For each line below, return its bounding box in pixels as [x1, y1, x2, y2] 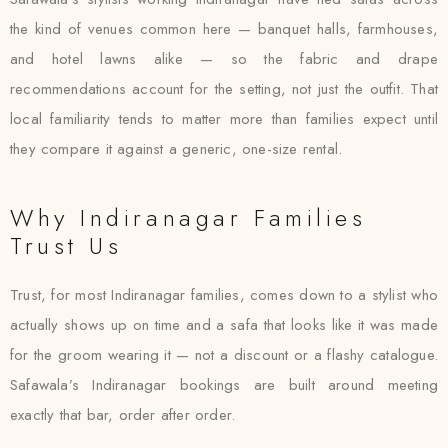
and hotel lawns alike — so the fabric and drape [10, 48, 438, 70]
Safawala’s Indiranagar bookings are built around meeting [10, 374, 438, 396]
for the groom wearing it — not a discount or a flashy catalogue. [10, 344, 438, 366]
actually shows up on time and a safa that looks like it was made [10, 314, 438, 336]
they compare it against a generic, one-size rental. [10, 138, 343, 160]
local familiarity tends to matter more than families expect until [10, 108, 438, 130]
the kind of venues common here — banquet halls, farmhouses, [10, 18, 438, 40]
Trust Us [10, 228, 123, 263]
